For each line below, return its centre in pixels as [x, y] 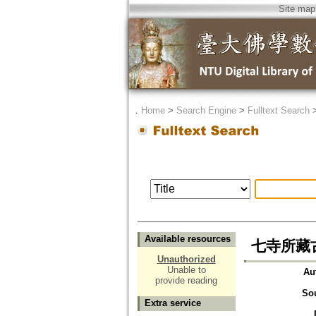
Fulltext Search [278, 110]
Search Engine [206, 110]
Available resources [187, 239]
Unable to [186, 270]
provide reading [186, 281]
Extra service [172, 303]
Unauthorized [186, 260]
